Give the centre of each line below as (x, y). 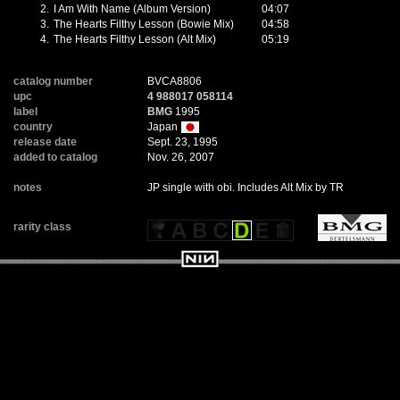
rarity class (42, 227)
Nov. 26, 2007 (181, 157)
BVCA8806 (175, 81)
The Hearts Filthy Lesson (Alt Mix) (135, 39)
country (33, 127)
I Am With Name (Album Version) (132, 9)
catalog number (53, 81)
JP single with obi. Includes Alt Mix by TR (246, 187)
